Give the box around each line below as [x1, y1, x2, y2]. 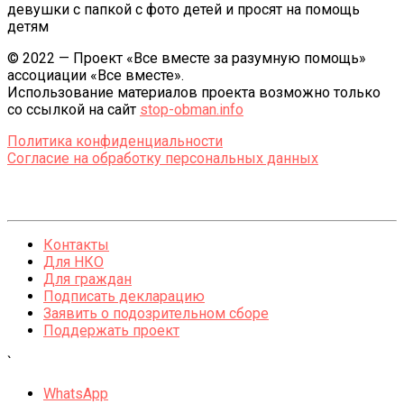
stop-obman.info [140, 100, 243, 118]
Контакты [43, 235, 109, 253]
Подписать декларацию [43, 287, 205, 305]
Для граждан [43, 270, 132, 288]
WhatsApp [43, 384, 108, 402]
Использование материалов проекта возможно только [7, 83, 381, 101]
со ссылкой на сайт [7, 100, 140, 118]
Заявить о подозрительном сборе [43, 304, 269, 322]
